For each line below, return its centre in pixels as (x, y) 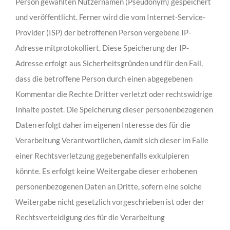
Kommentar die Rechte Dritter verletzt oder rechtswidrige (114, 94)
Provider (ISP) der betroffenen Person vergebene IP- (103, 33)
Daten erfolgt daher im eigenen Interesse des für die (103, 125)
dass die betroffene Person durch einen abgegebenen (104, 79)
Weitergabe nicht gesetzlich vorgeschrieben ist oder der (110, 202)
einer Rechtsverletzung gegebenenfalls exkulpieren (102, 156)
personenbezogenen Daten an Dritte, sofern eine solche (108, 187)
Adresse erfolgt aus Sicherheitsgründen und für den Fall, (109, 63)
